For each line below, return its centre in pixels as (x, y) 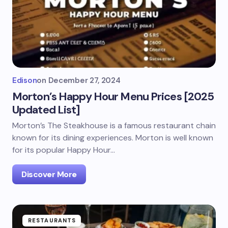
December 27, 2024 (84, 80)
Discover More (49, 174)
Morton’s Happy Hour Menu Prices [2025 (113, 96)
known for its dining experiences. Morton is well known (113, 138)
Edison (25, 80)
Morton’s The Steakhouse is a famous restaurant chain (114, 125)
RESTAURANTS (52, 220)
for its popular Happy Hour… (64, 150)
